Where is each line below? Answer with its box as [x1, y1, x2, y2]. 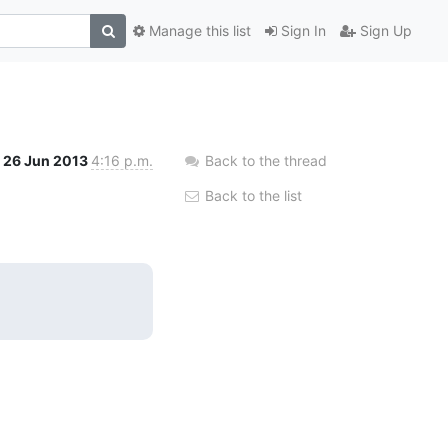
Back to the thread [205, 151, 327, 169]
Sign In [277, 22, 326, 40]
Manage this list [145, 22, 251, 40]
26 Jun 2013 [3, 151, 91, 169]
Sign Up [356, 22, 412, 40]
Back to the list [201, 186, 302, 204]
